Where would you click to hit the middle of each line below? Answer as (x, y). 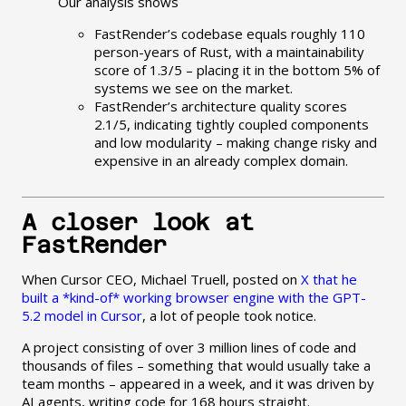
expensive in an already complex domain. (221, 161)
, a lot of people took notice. (229, 316)
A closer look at (137, 223)
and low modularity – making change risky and (235, 143)
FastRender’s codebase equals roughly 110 (229, 34)
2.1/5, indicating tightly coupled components (231, 125)
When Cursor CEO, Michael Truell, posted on (161, 280)
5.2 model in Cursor (82, 316)
